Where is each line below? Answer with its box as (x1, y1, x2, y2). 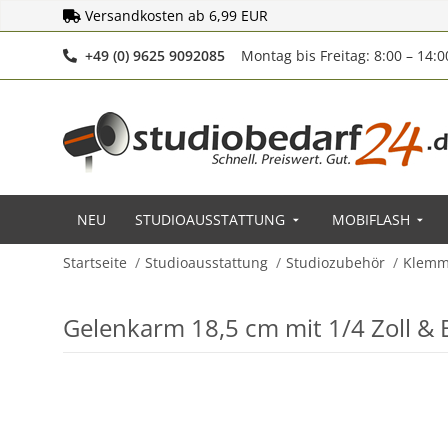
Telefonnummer (224, 45, 332, 64)
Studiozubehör (286, 253, 385, 272)
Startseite (63, 253, 127, 272)
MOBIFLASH (331, 210, 410, 229)
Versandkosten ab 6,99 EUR (85, 6, 268, 25)
